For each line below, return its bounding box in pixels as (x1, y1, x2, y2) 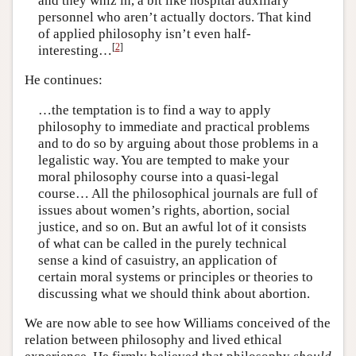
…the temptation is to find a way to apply (37, 102, 271, 118)
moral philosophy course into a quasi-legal (37, 168, 279, 184)
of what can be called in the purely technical (37, 235, 287, 251)
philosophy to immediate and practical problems (37, 118, 310, 134)
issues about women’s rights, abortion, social (37, 202, 290, 218)
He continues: (25, 72, 103, 88)
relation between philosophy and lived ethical (25, 332, 282, 348)
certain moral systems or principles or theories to (37, 269, 313, 284)
